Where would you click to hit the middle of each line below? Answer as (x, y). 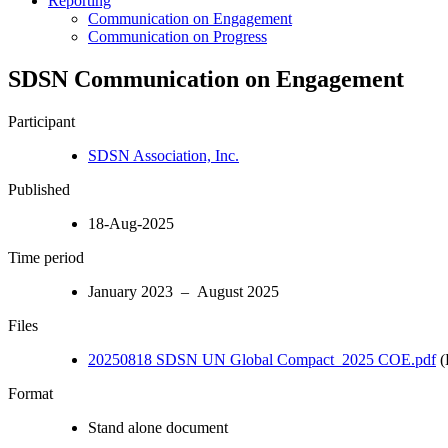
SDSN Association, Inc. (163, 155)
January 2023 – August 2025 (183, 291)
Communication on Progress (177, 36)
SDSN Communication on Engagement (206, 78)
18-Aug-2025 (131, 223)
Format (30, 393)
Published (39, 189)
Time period (46, 257)
